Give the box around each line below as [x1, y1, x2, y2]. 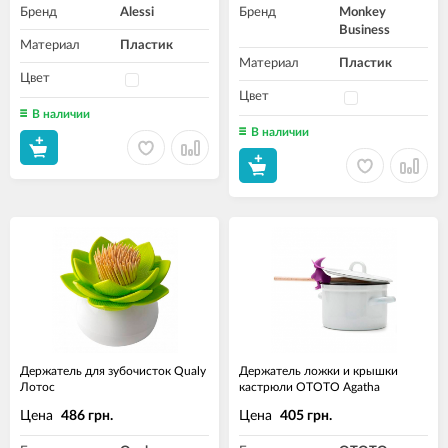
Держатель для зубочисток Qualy [20, 365, 206, 377]
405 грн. [280, 409, 332, 424]
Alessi [120, 6, 154, 19]
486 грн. [61, 409, 113, 424]
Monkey [339, 6, 386, 19]
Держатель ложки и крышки [239, 365, 398, 377]
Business [339, 24, 390, 37]
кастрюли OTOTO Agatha [239, 381, 380, 393]
